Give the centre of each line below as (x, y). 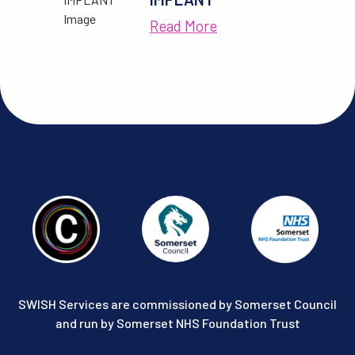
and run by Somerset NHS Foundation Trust (177, 323)
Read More (183, 26)
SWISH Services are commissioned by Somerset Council (177, 304)
